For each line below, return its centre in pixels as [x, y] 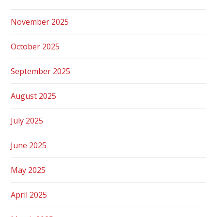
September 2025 [41, 71]
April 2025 [29, 194]
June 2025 [29, 145]
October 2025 [35, 46]
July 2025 [27, 120]
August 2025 [34, 96]
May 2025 [28, 170]
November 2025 [40, 22]
